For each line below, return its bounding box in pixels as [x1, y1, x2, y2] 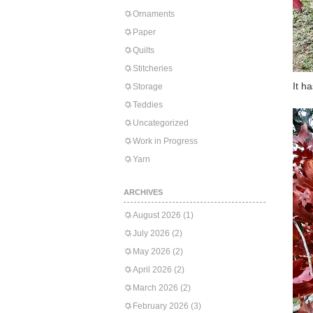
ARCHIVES [124, 188, 163, 196]
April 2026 [133, 265, 172, 275]
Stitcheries [133, 64, 173, 73]
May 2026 [133, 247, 170, 256]
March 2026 [133, 283, 178, 293]
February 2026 [133, 301, 189, 311]
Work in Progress [133, 136, 198, 146]
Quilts [133, 45, 154, 55]
